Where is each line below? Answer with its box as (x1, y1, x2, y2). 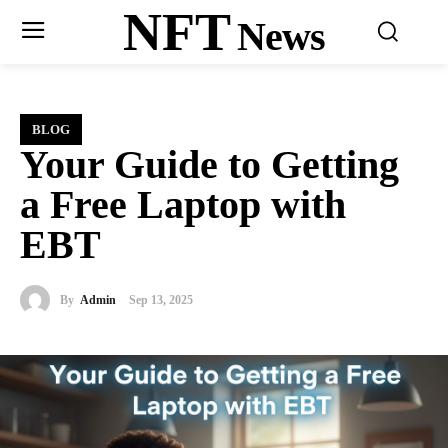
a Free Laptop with (20, 182, 346, 227)
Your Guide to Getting (20, 142, 399, 187)
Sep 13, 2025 (129, 293, 193, 308)
